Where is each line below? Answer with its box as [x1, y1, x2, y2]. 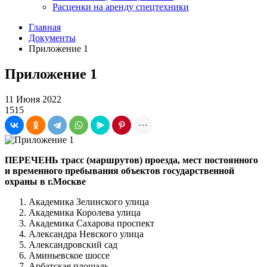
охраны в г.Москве [5, 176, 86, 187]
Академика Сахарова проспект [29, 218, 154, 228]
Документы [29, 33, 76, 43]
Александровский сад [29, 239, 117, 250]
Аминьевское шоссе [29, 250, 110, 260]
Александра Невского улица [29, 228, 144, 239]
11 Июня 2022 [5, 94, 61, 104]
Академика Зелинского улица [29, 196, 149, 207]
